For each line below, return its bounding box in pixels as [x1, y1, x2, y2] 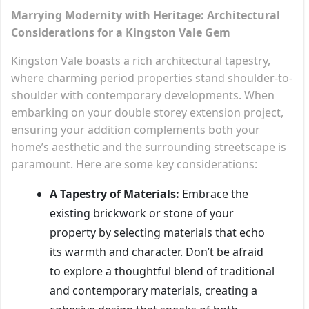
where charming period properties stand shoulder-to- [11, 70, 292, 86]
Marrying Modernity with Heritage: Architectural [11, 7, 280, 23]
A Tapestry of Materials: [50, 186, 179, 201]
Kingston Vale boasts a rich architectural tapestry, [11, 52, 270, 68]
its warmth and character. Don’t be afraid [50, 243, 263, 259]
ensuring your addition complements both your [11, 121, 260, 137]
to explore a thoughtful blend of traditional [50, 263, 275, 279]
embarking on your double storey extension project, [11, 104, 283, 120]
